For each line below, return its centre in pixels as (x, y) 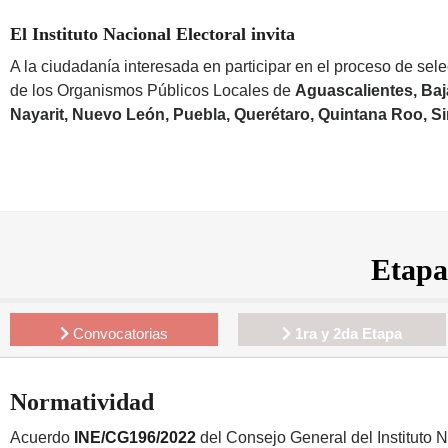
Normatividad (82, 402)
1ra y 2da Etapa (348, 334)
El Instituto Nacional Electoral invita (152, 33)
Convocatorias (118, 334)
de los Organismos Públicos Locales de (152, 90)
